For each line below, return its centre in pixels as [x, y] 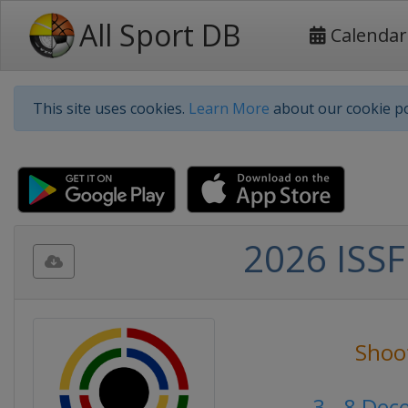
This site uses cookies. [111, 108]
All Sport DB [160, 35]
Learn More [229, 108]
